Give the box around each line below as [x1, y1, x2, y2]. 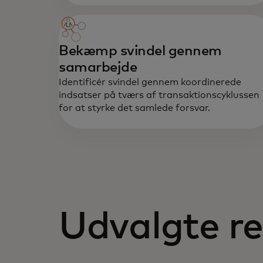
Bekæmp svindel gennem [59, 44, 222, 59]
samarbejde [59, 60, 137, 75]
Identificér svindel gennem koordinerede [59, 77, 241, 87]
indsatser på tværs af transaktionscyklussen [59, 90, 259, 100]
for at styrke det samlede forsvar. [59, 103, 210, 113]
